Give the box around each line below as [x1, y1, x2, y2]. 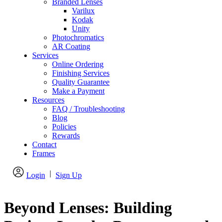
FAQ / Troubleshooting [52, 105, 125, 113]
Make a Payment [52, 87, 105, 95]
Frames [32, 149, 55, 158]
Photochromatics [52, 33, 104, 42]
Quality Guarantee [52, 78, 110, 86]
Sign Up [55, 171, 82, 179]
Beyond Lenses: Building [4, 199, 172, 217]
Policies [52, 122, 76, 131]
